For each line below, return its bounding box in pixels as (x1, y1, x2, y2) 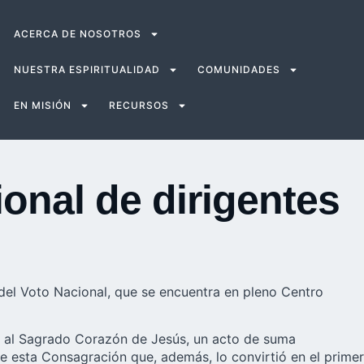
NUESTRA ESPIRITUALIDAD (13, 63, 160, 76)
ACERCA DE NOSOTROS (13, 28, 141, 40)
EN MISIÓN (13, 99, 71, 111)
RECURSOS (108, 99, 169, 111)
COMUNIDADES (197, 63, 280, 76)
